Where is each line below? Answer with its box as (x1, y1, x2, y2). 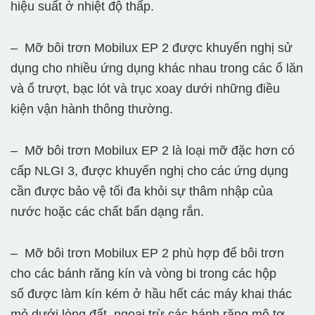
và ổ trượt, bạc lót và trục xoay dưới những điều (11, 82, 280, 96)
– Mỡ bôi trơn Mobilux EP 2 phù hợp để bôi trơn (11, 246, 284, 261)
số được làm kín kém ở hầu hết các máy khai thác (11, 287, 292, 302)
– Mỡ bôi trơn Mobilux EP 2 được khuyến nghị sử (11, 41, 292, 56)
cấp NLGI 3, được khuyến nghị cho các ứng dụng (11, 164, 288, 179)
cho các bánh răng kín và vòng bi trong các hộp (11, 266, 276, 281)
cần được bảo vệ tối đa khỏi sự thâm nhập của (11, 184, 273, 199)
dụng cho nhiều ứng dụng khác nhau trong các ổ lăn (11, 61, 303, 76)
